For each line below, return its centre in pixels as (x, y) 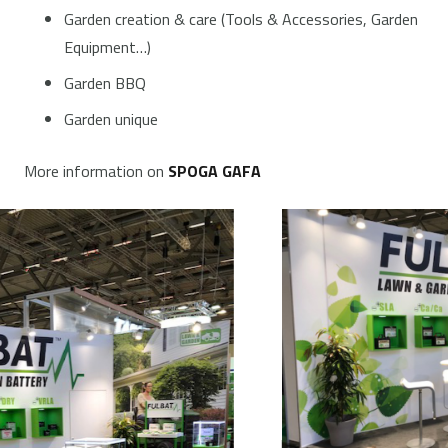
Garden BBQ (105, 83)
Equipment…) (107, 47)
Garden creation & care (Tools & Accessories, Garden (241, 19)
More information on (96, 171)
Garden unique (111, 119)
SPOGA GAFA (214, 171)
